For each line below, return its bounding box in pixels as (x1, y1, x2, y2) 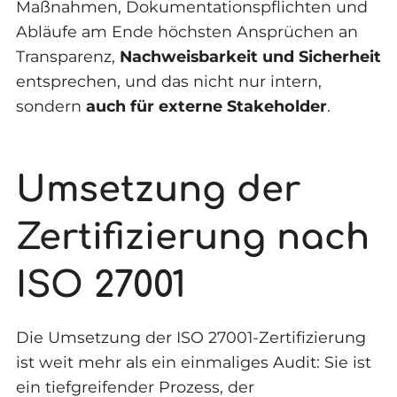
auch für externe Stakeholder (85, 97, 327, 116)
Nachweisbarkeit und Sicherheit (119, 47, 381, 66)
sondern (15, 97, 86, 116)
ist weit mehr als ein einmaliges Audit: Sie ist (15, 353, 371, 372)
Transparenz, (15, 47, 120, 66)
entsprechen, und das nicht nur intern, (15, 72, 322, 91)
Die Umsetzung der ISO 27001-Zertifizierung (15, 328, 366, 347)
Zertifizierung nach (15, 218, 370, 258)
